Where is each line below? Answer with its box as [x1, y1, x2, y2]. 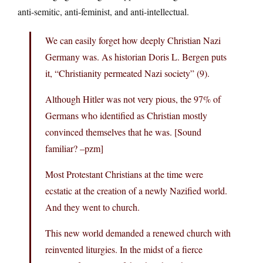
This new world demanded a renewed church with [45, 227, 231, 239]
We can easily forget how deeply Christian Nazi [45, 34, 221, 46]
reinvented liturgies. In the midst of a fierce [45, 243, 203, 255]
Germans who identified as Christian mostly [45, 109, 207, 122]
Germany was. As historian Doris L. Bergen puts [45, 50, 227, 63]
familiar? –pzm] [45, 142, 103, 154]
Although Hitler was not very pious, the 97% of [45, 93, 221, 105]
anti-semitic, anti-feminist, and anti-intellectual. [18, 5, 189, 18]
